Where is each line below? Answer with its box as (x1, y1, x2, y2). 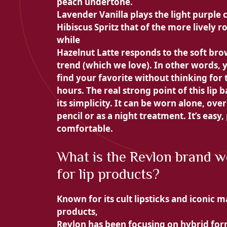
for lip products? (57, 165, 160, 182)
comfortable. (57, 123, 113, 135)
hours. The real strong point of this (57, 85, 207, 97)
